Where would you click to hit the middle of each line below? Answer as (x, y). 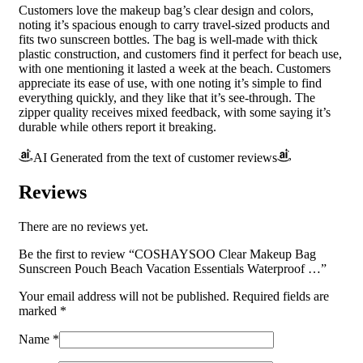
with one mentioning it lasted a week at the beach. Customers (175, 68)
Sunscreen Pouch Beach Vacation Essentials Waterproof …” (173, 268)
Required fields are (281, 296)
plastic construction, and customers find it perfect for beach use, (180, 53)
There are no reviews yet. (83, 226)
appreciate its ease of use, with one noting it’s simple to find (170, 83)
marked (39, 310)
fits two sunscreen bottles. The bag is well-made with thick (168, 39)
